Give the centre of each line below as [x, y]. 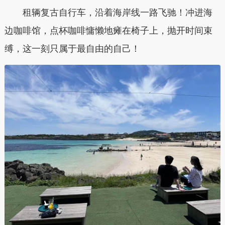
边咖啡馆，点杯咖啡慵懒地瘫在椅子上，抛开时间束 [108, 31]
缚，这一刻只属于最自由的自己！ [72, 49]
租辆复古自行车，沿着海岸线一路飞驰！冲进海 [117, 13]
